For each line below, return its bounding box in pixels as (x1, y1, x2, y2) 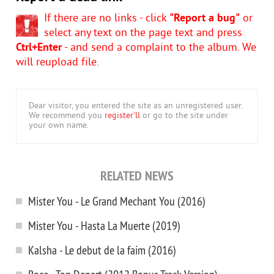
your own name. (29, 120, 89, 131)
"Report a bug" (169, 12, 240, 26)
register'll (105, 111, 140, 121)
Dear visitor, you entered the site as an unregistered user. (29, 101, 243, 111)
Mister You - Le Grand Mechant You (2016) (28, 193, 206, 209)
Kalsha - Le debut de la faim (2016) (28, 242, 176, 257)
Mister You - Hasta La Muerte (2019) (28, 218, 180, 233)
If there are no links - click (44, 12, 169, 26)
